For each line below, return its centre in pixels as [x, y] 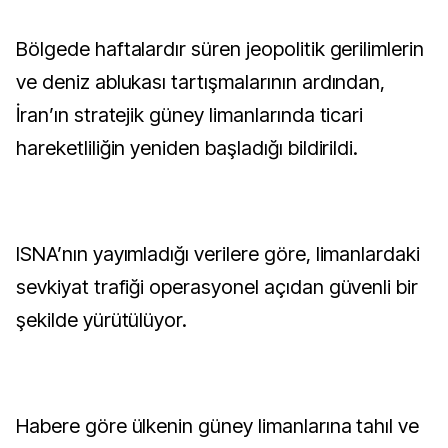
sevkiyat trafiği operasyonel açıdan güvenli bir [217, 287]
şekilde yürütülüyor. [102, 320]
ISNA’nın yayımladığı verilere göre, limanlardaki [218, 254]
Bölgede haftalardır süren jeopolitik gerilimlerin [22, 49]
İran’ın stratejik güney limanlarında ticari [190, 115]
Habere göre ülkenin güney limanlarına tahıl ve [218, 426]
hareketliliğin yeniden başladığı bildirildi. [187, 148]
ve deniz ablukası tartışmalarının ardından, [201, 82]
